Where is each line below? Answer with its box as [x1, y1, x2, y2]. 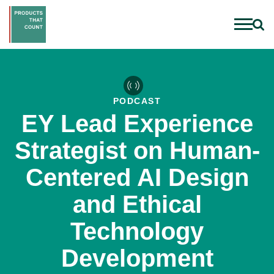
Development [61, 245, 213, 272]
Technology [70, 218, 204, 245]
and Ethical [72, 191, 202, 218]
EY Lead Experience [21, 110, 253, 137]
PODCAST [113, 96, 161, 106]
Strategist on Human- [14, 137, 260, 164]
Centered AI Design [25, 164, 249, 191]
